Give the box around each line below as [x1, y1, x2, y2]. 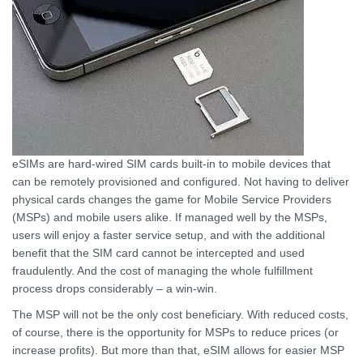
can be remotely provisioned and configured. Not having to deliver [12, 176, 349, 189]
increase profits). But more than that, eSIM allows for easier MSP [12, 344, 344, 357]
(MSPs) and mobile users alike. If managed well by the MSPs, [12, 211, 327, 224]
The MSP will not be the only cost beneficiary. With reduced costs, [12, 309, 348, 322]
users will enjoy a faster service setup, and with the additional [12, 229, 325, 242]
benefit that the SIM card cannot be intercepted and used [12, 247, 305, 260]
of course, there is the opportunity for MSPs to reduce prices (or [12, 327, 339, 340]
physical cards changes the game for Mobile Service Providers [12, 194, 331, 207]
